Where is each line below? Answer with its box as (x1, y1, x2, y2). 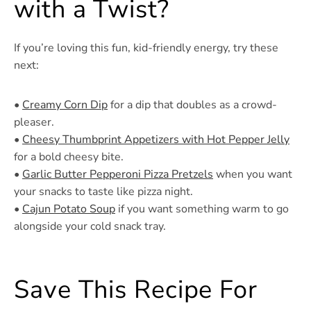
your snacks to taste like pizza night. (14, 184, 193, 200)
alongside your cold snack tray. (14, 219, 166, 235)
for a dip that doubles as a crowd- (108, 97, 277, 113)
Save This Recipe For (14, 273, 258, 308)
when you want (213, 167, 292, 183)
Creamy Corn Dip (22, 97, 108, 113)
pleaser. (14, 115, 54, 131)
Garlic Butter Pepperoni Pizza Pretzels (22, 167, 213, 183)
